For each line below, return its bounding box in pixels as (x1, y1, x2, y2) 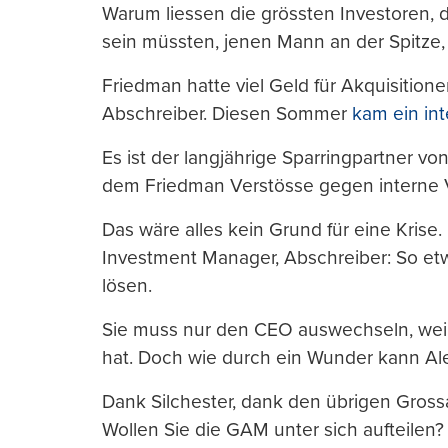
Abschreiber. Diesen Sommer (102, 102, 352, 126)
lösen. (102, 274, 152, 298)
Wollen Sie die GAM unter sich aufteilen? (102, 418, 444, 442)
